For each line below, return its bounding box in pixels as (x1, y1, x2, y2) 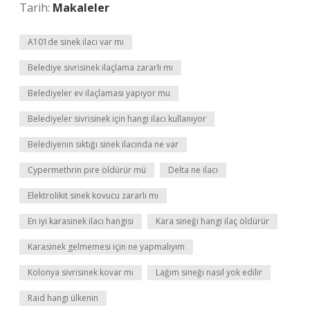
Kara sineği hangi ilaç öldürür (156, 215, 269, 227)
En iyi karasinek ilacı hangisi (28, 215, 134, 227)
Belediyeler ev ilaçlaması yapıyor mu (28, 87, 170, 99)
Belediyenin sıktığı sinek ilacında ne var (28, 138, 179, 150)
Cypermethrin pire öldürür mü (28, 164, 146, 176)
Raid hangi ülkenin (28, 292, 98, 304)
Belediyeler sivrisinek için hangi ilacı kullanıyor (28, 113, 206, 125)
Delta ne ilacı (168, 164, 218, 176)
